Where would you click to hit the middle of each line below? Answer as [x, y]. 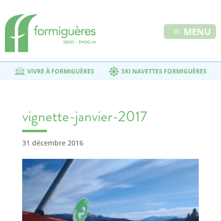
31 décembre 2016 [53, 143]
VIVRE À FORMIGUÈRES [60, 71]
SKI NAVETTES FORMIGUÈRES [164, 71]
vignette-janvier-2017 [84, 116]
